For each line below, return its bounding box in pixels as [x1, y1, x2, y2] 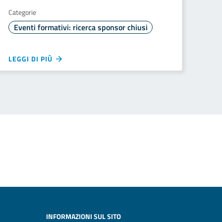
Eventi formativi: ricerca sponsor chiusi [13, 21, 148, 33]
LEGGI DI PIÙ [8, 54, 55, 64]
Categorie [8, 7, 36, 17]
